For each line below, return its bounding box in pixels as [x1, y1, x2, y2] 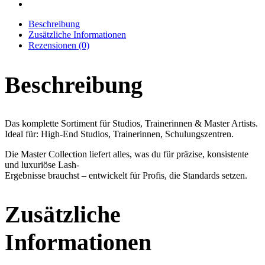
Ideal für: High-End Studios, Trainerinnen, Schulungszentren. [5, 128, 234, 139]
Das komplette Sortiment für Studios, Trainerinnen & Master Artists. [5, 118, 258, 128]
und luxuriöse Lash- [5, 159, 79, 170]
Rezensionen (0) [28, 40, 89, 51]
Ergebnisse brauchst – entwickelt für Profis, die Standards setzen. [5, 170, 247, 180]
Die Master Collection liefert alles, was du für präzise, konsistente [5, 148, 248, 159]
